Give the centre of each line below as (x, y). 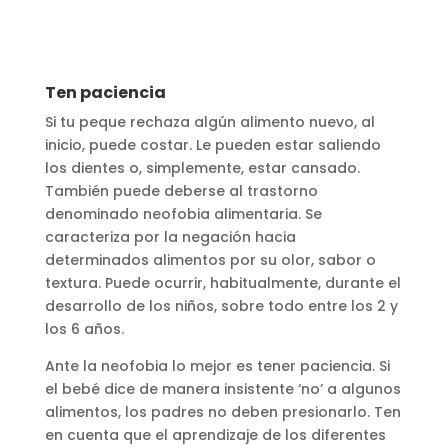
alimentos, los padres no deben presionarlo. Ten (222, 411)
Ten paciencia (105, 92)
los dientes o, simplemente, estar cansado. (202, 167)
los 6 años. (84, 328)
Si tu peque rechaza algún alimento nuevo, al (209, 121)
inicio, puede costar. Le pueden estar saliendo (212, 144)
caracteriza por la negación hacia (170, 236)
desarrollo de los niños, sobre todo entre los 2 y (221, 305)
